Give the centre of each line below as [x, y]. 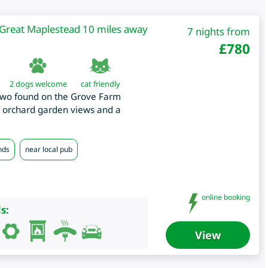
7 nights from [218, 32]
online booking [225, 197]
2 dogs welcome [38, 84]
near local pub [48, 150]
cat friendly [100, 84]
